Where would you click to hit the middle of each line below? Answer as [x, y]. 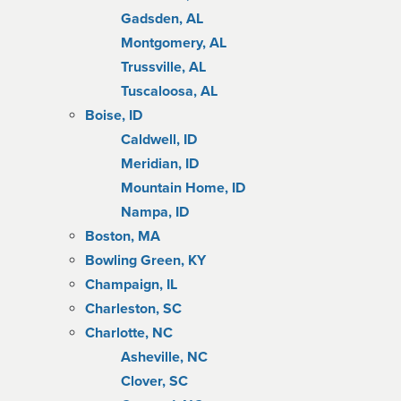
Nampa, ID [155, 212]
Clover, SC [154, 381]
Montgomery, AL [174, 43]
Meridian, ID [160, 164]
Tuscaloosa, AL [169, 91]
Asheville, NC [164, 357]
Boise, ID [114, 115]
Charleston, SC [133, 309]
